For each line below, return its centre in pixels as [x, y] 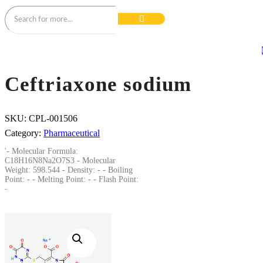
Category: [24, 133]
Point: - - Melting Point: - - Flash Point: [72, 180]
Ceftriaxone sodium [98, 85]
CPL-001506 [53, 119]
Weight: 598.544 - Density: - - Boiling [69, 170]
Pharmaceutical [72, 133]
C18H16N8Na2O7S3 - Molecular [60, 161]
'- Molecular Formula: [41, 151]
